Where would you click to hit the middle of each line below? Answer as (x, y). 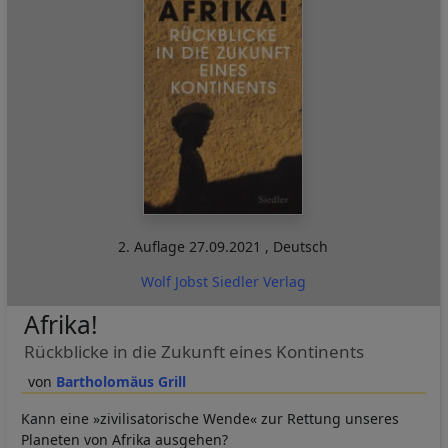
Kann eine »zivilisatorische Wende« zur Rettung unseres (210, 418)
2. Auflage (154, 246)
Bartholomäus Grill (120, 381)
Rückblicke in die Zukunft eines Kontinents (193, 351)
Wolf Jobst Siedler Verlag (223, 281)
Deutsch (301, 246)
